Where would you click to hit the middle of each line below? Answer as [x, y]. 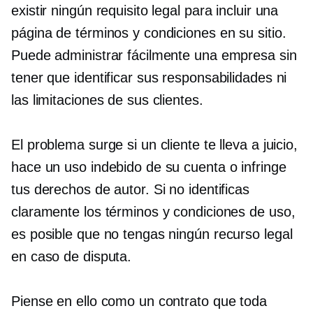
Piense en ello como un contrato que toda [139, 301]
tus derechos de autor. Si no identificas [130, 189]
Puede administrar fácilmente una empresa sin [154, 55]
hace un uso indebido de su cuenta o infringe [149, 167]
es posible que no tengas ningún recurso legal [152, 234]
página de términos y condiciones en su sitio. [149, 33]
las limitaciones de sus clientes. [107, 100]
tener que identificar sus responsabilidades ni [149, 78]
